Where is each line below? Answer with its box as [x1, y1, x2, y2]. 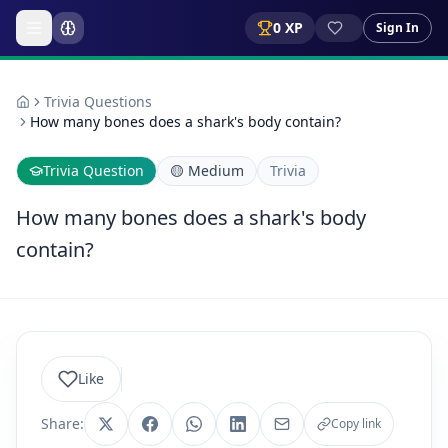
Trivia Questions [44, 92, 152, 111]
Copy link [331, 415, 381, 432]
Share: [41, 414, 84, 433]
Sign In [376, 19, 419, 36]
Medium [188, 161, 244, 180]
